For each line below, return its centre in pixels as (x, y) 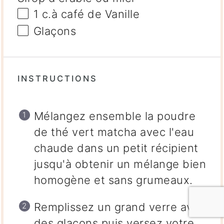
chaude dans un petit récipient (116, 148)
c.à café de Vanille (89, 14)
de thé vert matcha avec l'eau (114, 132)
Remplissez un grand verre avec (120, 207)
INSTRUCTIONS (57, 79)
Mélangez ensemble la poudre (115, 116)
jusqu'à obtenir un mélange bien (120, 164)
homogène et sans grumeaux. (113, 180)
